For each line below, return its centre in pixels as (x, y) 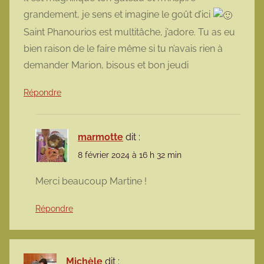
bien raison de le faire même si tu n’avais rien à (123, 49)
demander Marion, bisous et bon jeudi (106, 65)
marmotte (100, 137)
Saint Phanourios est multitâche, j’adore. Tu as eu (129, 32)
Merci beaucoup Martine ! (91, 181)
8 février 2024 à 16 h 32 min (130, 155)
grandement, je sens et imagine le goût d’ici (118, 15)
